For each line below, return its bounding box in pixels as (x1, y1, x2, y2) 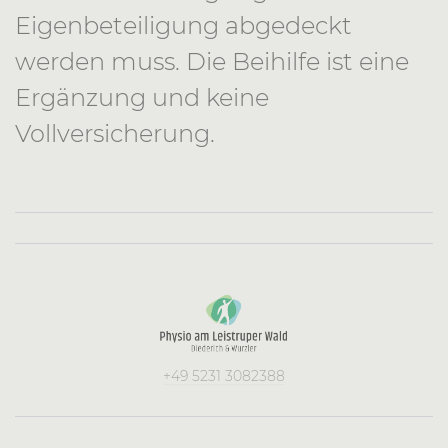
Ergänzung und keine (15, 83, 269, 112)
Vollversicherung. (15, 119, 215, 148)
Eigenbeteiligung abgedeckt (15, 11, 352, 40)
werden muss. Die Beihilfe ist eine (15, 47, 409, 76)
